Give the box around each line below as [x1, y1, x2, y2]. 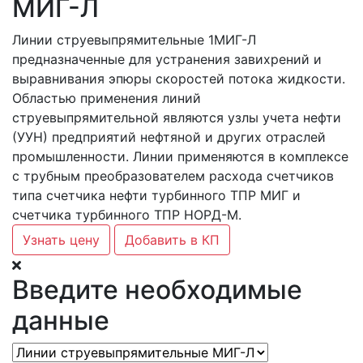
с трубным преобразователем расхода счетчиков [12, 167, 334, 184]
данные [12, 304, 109, 336]
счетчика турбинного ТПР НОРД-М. [12, 206, 241, 223]
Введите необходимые [12, 273, 302, 305]
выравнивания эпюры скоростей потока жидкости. [12, 70, 345, 87]
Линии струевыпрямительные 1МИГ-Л [12, 31, 256, 48]
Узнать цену [23, 231, 100, 248]
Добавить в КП [125, 231, 220, 248]
